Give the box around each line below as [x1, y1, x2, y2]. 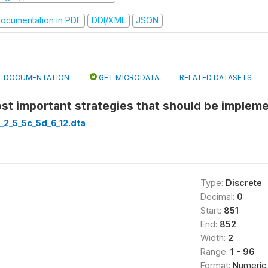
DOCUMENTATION [4, 72, 69, 82]
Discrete [225, 177, 262, 188]
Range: [200, 246, 230, 257]
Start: [200, 205, 224, 215]
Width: [200, 232, 228, 243]
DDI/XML [91, 15, 126, 25]
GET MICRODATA [97, 72, 159, 82]
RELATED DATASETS [179, 72, 252, 82]
